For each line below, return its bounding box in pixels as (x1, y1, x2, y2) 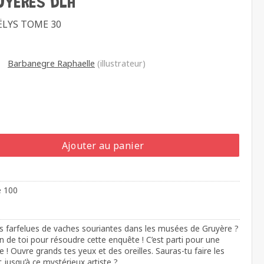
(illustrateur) (95, 57, 146, 69)
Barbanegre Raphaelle (8, 57, 95, 69)
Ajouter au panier (61, 138, 144, 152)
